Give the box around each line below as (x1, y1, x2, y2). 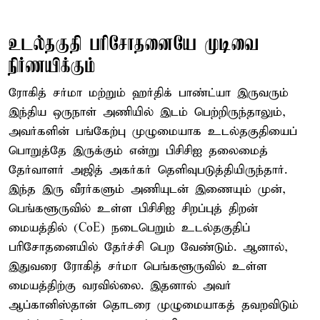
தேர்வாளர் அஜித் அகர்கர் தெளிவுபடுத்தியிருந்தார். (9, 162, 287, 178)
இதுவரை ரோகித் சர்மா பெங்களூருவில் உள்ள (9, 259, 267, 274)
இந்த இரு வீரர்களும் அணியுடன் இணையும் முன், (9, 181, 286, 197)
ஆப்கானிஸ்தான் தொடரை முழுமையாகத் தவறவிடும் (9, 297, 299, 313)
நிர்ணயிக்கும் (9, 55, 96, 78)
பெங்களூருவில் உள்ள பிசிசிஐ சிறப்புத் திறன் (9, 201, 258, 216)
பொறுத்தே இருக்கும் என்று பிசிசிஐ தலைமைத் (9, 143, 268, 159)
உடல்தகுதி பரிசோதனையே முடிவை (9, 33, 259, 56)
